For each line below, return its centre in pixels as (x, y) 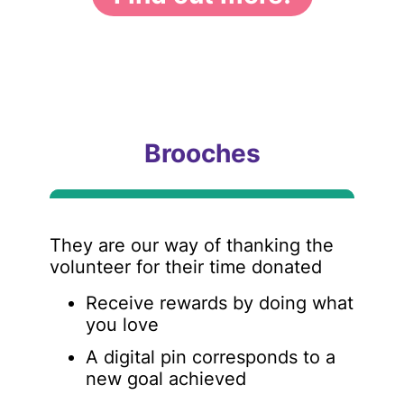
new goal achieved (166, 379)
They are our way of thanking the (192, 245)
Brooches (202, 153)
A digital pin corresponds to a (211, 357)
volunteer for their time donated (186, 267)
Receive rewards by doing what (220, 303)
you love (122, 325)
